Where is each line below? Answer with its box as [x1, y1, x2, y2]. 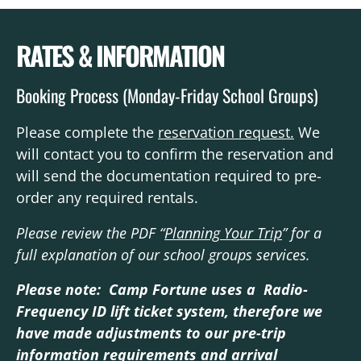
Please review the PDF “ [16, 222, 164, 243]
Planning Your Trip [164, 222, 282, 243]
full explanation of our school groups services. [16, 244, 314, 264]
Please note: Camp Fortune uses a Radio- [16, 279, 308, 299]
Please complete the [16, 122, 158, 143]
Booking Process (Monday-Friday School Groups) [16, 82, 318, 109]
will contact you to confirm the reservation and [16, 144, 334, 164]
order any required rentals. [16, 188, 198, 208]
